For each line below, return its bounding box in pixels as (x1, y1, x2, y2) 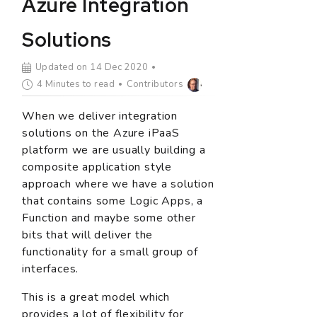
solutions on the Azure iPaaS (22, 125, 180, 141)
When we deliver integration (22, 108, 178, 124)
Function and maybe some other (22, 209, 196, 226)
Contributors (126, 78, 184, 91)
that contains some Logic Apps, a (22, 192, 203, 209)
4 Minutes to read (36, 78, 115, 91)
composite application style (22, 158, 172, 175)
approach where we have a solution (22, 175, 214, 192)
